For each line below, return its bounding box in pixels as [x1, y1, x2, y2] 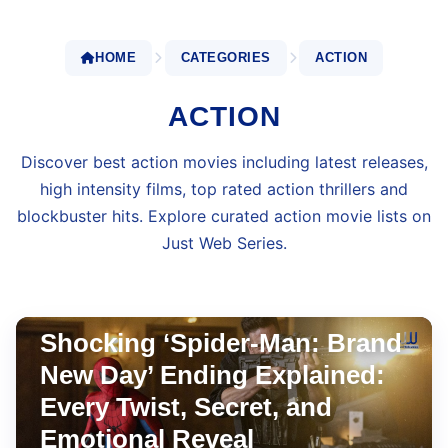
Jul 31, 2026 [224, 287, 296, 302]
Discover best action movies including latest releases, [20, 152, 428, 172]
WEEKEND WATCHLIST [56, 287, 209, 302]
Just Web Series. [161, 233, 287, 253]
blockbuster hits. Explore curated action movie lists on [17, 206, 431, 226]
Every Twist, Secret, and [40, 392, 332, 422]
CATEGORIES [180, 50, 271, 65]
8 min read [300, 287, 367, 303]
